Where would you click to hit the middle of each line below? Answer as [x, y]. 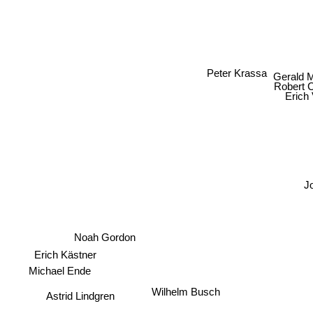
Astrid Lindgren [85, 303]
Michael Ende [62, 279]
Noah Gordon [116, 250]
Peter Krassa [237, 73]
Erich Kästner [75, 266]
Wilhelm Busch [188, 296]
